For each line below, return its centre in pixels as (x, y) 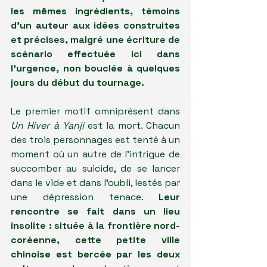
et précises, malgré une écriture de (95, 40)
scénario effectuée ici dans (95, 54)
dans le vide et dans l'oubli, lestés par (95, 183)
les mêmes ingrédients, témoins (95, 11)
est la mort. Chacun (132, 125)
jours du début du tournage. (77, 83)
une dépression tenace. (85, 197)
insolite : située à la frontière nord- (95, 226)
